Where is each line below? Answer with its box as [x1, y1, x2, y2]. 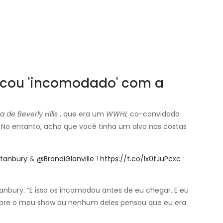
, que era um [58, 109, 106, 119]
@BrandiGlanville [37, 153, 94, 164]
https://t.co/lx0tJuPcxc [100, 153, 181, 164]
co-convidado [128, 109, 180, 119]
